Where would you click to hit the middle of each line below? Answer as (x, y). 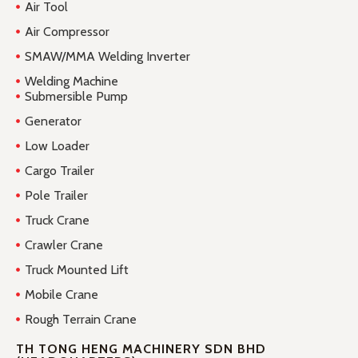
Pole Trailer (57, 195)
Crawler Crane (64, 245)
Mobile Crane (62, 294)
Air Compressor (68, 31)
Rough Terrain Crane (81, 319)
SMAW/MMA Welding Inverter (108, 56)
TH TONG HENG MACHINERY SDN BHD (141, 348)
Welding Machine (72, 81)
